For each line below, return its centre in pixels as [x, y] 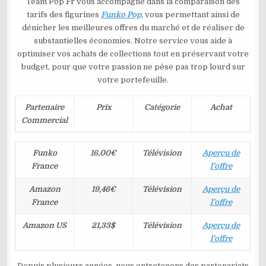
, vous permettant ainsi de [190, 15]
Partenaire [45, 107]
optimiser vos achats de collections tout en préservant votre [133, 54]
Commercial [45, 121]
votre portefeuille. [133, 80]
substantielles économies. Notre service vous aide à [133, 41]
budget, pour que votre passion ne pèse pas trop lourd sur [133, 67]
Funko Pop [121, 15]
